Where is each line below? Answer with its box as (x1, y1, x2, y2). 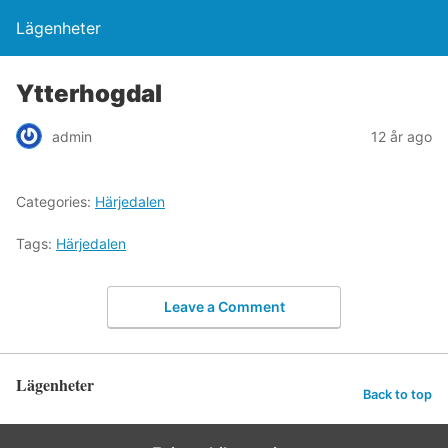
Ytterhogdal (16, 79, 162, 108)
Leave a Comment (163, 297, 285, 315)
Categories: (16, 193, 95, 210)
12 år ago (371, 127, 432, 145)
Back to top (363, 387, 432, 403)
